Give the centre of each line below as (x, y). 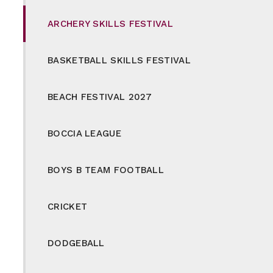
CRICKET (68, 206)
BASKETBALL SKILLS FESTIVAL (119, 60)
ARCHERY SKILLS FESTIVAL (110, 23)
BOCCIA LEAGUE (84, 133)
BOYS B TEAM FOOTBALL (106, 170)
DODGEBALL (76, 243)
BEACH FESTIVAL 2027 (100, 97)
